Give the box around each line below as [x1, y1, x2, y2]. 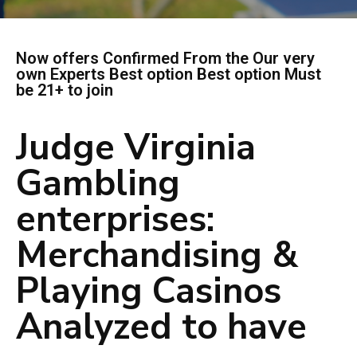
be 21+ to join [16, 80, 113, 100]
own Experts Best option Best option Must [16, 65, 321, 84]
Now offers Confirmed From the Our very [16, 49, 315, 68]
